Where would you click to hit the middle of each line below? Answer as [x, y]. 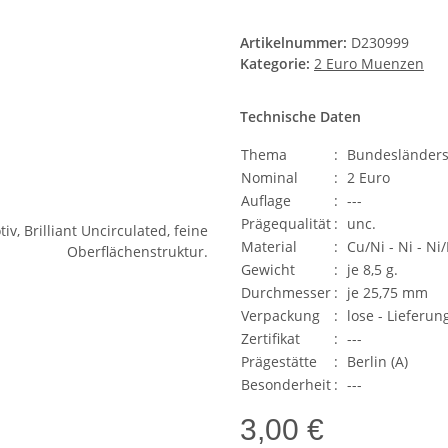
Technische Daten [300, 117]
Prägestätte [279, 362]
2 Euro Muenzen [369, 64]
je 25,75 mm [387, 293]
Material [269, 247]
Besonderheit [286, 385]
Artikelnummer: [295, 43]
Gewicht [268, 270]
